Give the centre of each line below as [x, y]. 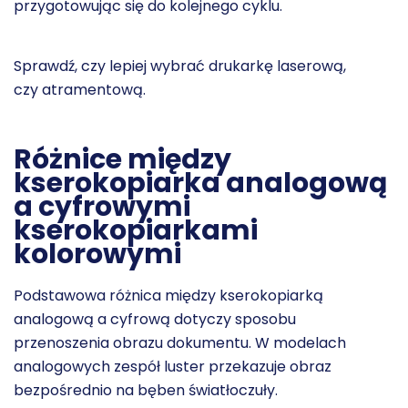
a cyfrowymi [102, 206]
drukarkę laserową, [277, 66]
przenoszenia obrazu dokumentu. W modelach [180, 342]
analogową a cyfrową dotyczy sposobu [155, 319]
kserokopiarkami [136, 230]
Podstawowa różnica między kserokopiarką [168, 295]
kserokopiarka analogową [200, 183]
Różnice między [122, 159]
